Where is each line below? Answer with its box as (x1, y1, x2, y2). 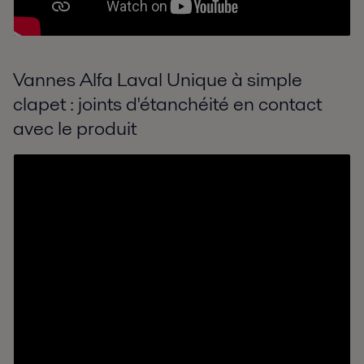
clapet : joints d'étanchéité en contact (13, 90, 322, 118)
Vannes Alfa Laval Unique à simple (13, 66, 302, 93)
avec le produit (13, 115, 136, 142)
